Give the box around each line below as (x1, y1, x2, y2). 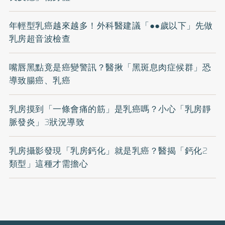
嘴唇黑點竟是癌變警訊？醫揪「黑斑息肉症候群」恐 (9, 60, 211, 74)
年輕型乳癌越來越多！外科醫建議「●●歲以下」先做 (9, 19, 213, 32)
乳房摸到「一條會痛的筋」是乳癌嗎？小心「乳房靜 (9, 102, 211, 116)
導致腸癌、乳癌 (9, 73, 71, 87)
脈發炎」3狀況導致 (9, 115, 85, 129)
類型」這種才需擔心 (9, 157, 88, 170)
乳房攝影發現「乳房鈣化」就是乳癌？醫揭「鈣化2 (9, 144, 208, 157)
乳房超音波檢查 (9, 32, 71, 45)
